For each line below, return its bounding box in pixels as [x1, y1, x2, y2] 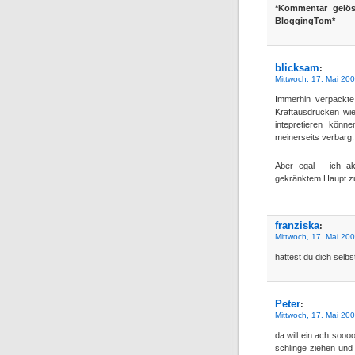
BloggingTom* [275, 15, 335, 25]
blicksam [275, 61, 319, 74]
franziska [275, 219, 319, 231]
